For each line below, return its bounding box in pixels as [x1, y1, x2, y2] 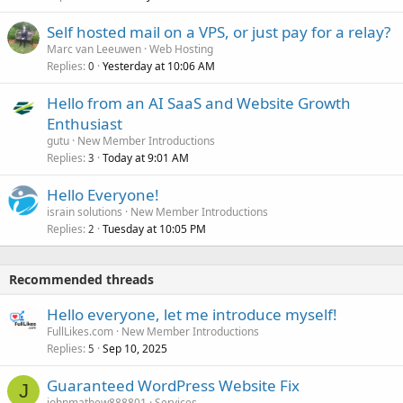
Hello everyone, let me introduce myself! [47, 304, 337, 326]
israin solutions [47, 204, 122, 220]
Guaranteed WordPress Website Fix [47, 375, 300, 397]
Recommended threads [9, 271, 154, 289]
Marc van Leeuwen [47, 41, 141, 58]
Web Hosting [149, 41, 213, 58]
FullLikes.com [47, 324, 113, 340]
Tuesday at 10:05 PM [103, 221, 206, 237]
